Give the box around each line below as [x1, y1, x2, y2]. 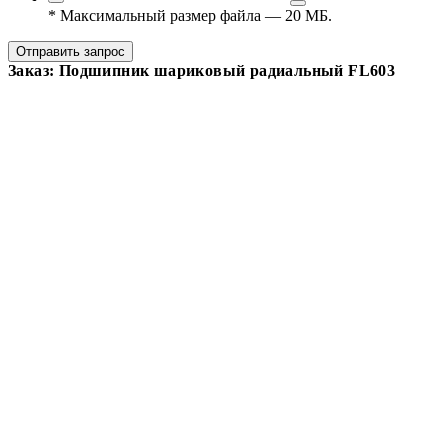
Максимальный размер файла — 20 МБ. [56, 6, 332, 24]
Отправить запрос [16, 43, 125, 59]
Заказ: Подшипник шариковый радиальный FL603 [8, 61, 396, 79]
